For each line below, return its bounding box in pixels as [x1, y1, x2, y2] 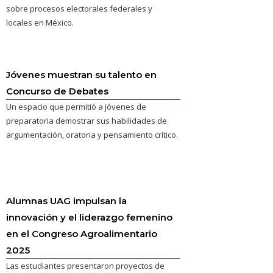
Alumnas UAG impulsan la [6, 195, 127, 207]
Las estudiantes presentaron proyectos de [6, 260, 165, 271]
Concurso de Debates [6, 85, 109, 97]
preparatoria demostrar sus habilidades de [6, 115, 168, 126]
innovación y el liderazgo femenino [6, 211, 173, 223]
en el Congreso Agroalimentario [6, 228, 158, 239]
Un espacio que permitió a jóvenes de [6, 101, 147, 112]
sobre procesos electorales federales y [6, 3, 153, 14]
